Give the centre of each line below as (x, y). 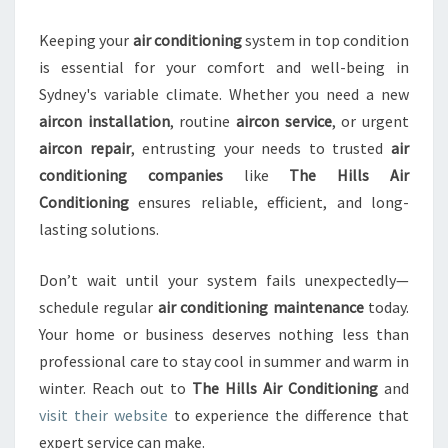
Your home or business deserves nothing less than (224, 334)
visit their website (103, 415)
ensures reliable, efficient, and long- (269, 202)
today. (386, 307)
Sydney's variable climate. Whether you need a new (224, 94)
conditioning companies (131, 175)
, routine (203, 121)
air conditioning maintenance (260, 307)
